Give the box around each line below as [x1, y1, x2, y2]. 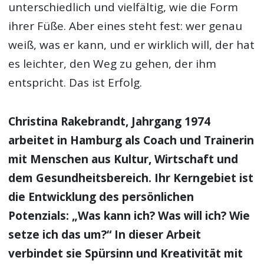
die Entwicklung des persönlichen [8, 189, 194, 205]
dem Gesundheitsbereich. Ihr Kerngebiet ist [8, 170, 254, 186]
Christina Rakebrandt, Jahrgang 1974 [8, 114, 211, 130]
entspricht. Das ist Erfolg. [8, 75, 143, 91]
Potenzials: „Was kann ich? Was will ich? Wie [8, 208, 250, 224]
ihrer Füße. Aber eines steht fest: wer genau [8, 18, 243, 34]
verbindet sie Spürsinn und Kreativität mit [8, 246, 243, 262]
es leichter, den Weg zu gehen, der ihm [8, 56, 217, 72]
